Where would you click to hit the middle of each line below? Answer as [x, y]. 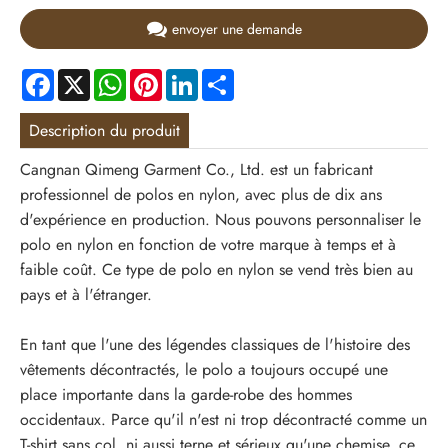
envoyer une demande [236, 28]
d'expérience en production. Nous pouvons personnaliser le [220, 220]
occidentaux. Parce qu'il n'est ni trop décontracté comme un [223, 420]
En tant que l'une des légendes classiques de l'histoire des [215, 345]
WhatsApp [161, 76]
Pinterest [190, 76]
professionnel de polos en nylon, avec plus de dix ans [201, 195]
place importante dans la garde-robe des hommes [186, 395]
